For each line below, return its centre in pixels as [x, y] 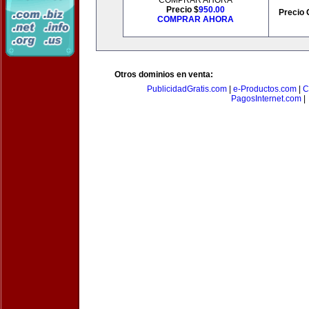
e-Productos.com [265, 89]
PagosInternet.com [266, 99]
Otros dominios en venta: [164, 74]
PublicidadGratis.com [187, 89]
